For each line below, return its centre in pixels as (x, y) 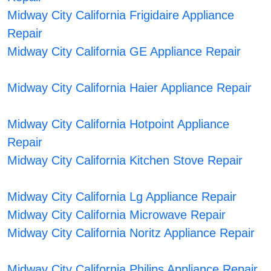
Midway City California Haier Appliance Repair (130, 88)
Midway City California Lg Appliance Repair (122, 197)
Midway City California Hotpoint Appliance (119, 124)
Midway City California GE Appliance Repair (124, 52)
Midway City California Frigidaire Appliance (121, 15)
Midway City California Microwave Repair (117, 215)
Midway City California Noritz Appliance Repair (131, 233)
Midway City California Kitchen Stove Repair (125, 161)
